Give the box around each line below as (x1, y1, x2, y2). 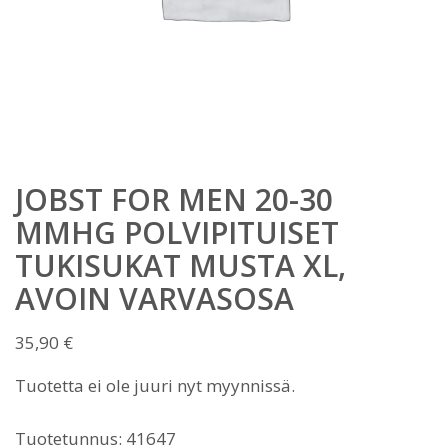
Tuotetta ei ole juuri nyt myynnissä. (15, 374, 295, 397)
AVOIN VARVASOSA (15, 278, 294, 319)
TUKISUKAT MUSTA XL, (15, 245, 346, 286)
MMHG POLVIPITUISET (15, 212, 339, 253)
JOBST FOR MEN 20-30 (15, 179, 333, 220)
